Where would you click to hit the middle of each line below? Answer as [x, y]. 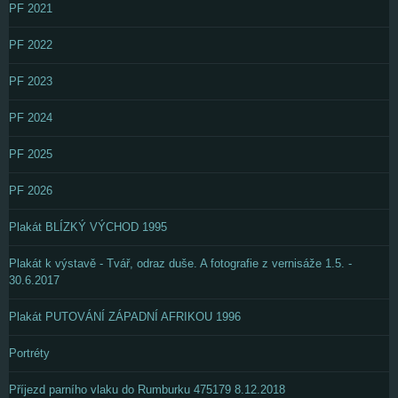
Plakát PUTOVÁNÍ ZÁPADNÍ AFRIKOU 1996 [125, 316]
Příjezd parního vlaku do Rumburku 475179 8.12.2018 [147, 389]
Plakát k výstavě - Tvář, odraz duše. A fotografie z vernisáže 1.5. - [180, 263]
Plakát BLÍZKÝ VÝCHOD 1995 [88, 227]
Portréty [29, 353]
